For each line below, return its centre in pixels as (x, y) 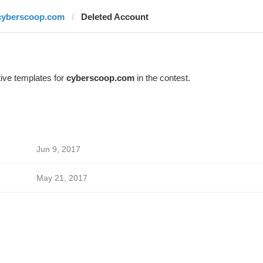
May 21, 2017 (62, 178)
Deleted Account (114, 17)
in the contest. (162, 78)
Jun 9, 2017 (58, 149)
